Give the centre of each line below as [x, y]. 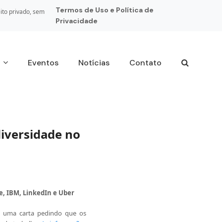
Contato [145, 63]
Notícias [94, 63]
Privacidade [76, 21]
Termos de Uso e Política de [104, 10]
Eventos [43, 63]
